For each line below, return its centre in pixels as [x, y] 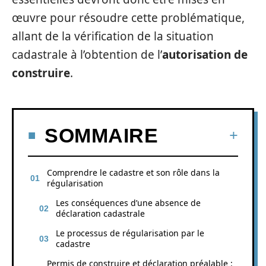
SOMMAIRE [101, 135]
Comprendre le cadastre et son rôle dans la [133, 172]
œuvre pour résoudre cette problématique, [128, 18]
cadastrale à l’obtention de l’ [87, 55]
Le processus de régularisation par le [130, 233]
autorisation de [205, 55]
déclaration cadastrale [100, 213]
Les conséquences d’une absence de [128, 202]
